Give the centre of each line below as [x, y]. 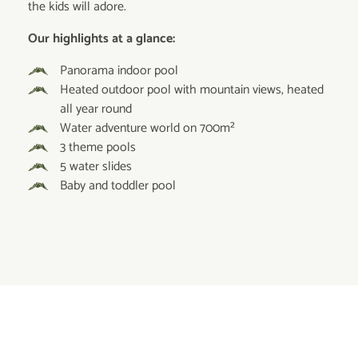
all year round [96, 109]
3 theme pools [98, 147]
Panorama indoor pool [121, 70]
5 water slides [96, 166]
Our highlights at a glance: [101, 38]
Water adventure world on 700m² [149, 128]
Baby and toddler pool [118, 185]
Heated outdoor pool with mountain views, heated [192, 89]
